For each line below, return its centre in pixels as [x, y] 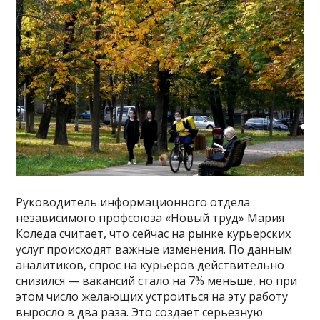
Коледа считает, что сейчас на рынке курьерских [154, 233]
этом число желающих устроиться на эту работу [152, 296]
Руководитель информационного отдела [133, 202]
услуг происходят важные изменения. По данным [154, 249]
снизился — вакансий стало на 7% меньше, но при [157, 280]
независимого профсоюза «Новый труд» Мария [150, 217]
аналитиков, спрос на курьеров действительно [150, 265]
